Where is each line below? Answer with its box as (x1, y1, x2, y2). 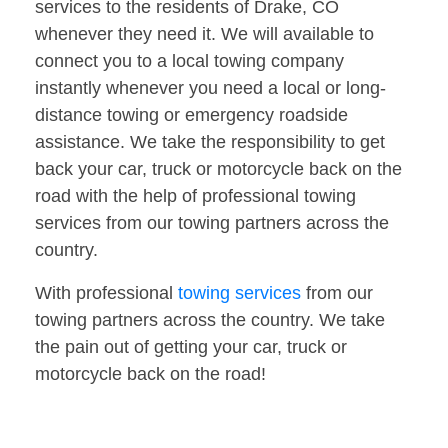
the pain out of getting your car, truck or (35, 337, 347, 358)
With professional (35, 283, 178, 304)
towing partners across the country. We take (35, 310, 385, 331)
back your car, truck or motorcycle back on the (35, 159, 402, 180)
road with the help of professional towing (35, 186, 356, 207)
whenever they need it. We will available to (35, 24, 374, 45)
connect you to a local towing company (35, 51, 344, 72)
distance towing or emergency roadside (35, 105, 348, 126)
